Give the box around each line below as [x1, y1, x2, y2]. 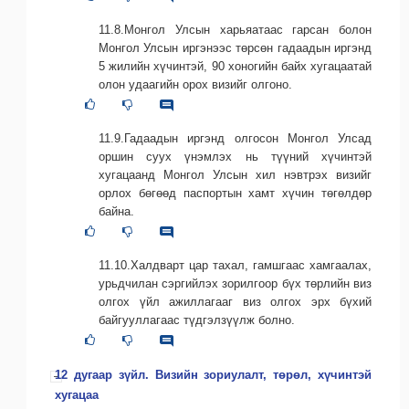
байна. [99, 204, 134, 219]
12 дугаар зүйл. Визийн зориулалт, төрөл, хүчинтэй [55, 368, 372, 383]
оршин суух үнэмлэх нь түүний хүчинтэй [99, 150, 372, 164]
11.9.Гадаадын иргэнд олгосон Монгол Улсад [99, 131, 372, 146]
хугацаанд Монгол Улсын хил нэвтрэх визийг [99, 168, 372, 183]
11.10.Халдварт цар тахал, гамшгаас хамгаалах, [99, 258, 372, 273]
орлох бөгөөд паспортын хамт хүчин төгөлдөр [99, 186, 372, 201]
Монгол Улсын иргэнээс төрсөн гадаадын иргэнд [99, 41, 372, 56]
